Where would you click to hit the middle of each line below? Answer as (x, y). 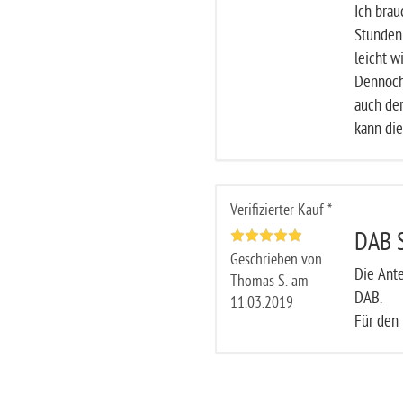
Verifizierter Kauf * (281, 210)
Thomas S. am (269, 281)
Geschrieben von (276, 260)
